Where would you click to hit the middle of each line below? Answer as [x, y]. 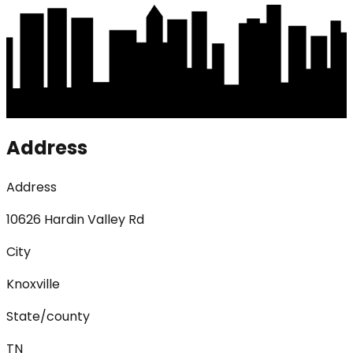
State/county [48, 316]
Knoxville [33, 284]
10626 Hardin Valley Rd [75, 219]
